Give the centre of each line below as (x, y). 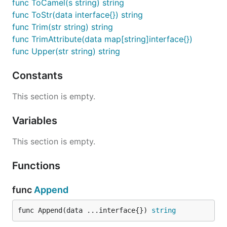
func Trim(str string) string (63, 27)
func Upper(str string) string (66, 51)
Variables (36, 121)
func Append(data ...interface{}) (85, 210)
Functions (37, 166)
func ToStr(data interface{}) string (78, 15)
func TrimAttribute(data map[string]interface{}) (102, 39)
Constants (39, 75)
